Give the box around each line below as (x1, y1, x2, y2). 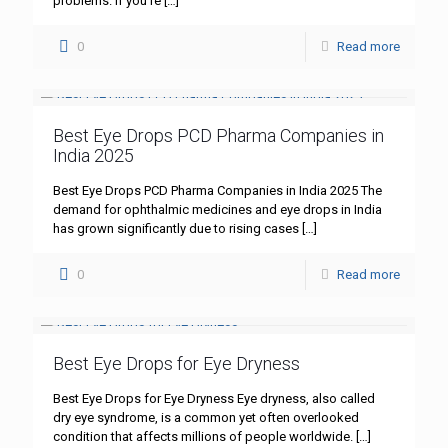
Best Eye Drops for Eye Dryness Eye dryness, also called (53, 391, 375, 407)
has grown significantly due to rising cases (53, 221, 299, 237)
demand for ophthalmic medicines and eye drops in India (53, 202, 382, 218)
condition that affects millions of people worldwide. (53, 429, 353, 445)
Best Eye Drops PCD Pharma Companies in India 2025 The (53, 183, 382, 199)
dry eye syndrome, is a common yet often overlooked (53, 410, 359, 426)
